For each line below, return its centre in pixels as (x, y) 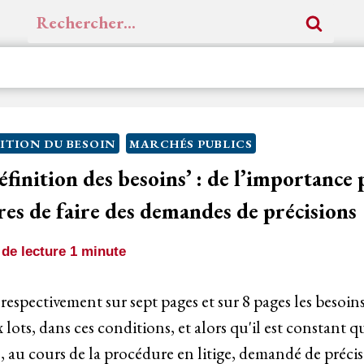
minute (104, 251)
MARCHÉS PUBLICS (191, 143)
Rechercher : (69, 15)
